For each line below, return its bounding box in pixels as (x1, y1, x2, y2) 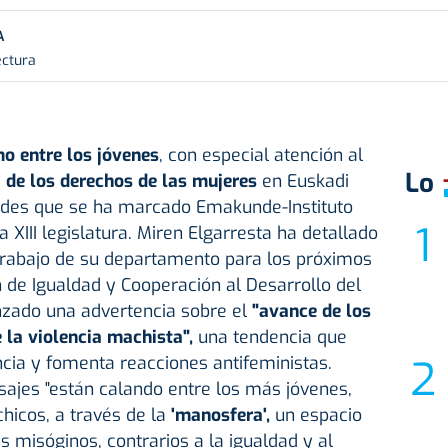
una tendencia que (192, 325, 347, 350)
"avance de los (251, 299, 371, 324)
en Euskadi (256, 169, 349, 194)
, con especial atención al (158, 143, 363, 168)
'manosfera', (165, 403, 275, 428)
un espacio (274, 403, 362, 428)
